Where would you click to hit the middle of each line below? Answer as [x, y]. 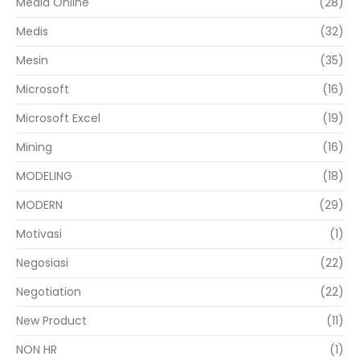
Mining [34, 147]
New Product [51, 321]
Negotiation [49, 292]
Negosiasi [42, 263]
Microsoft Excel [58, 119]
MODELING [44, 176]
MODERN [39, 205]
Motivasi [39, 234]
